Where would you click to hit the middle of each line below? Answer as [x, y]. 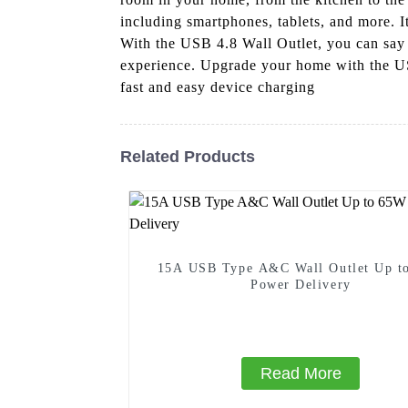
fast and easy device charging [218, 87]
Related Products [188, 156]
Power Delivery [301, 284]
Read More [301, 373]
